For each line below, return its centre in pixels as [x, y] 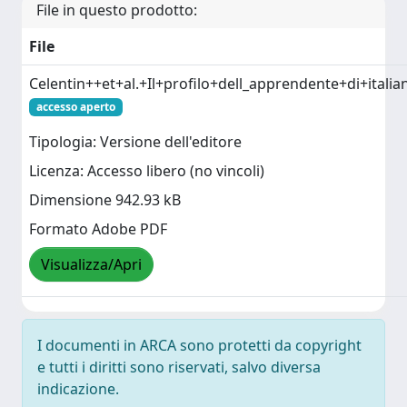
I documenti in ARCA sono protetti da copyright [199, 345]
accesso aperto [75, 106]
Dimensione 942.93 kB [105, 200]
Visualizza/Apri [91, 265]
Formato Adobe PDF [98, 229]
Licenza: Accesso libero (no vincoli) [147, 171]
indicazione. [78, 388]
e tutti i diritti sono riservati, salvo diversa [179, 367]
